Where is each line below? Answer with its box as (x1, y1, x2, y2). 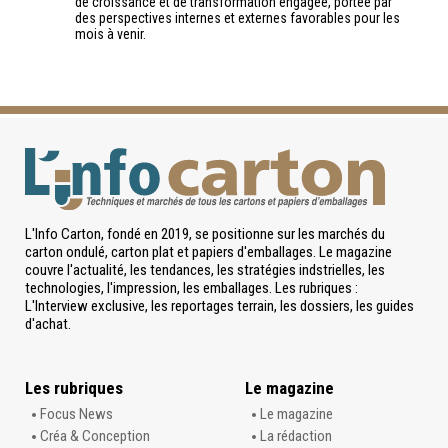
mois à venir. (75, 26, 146, 43)
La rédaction (259, 426, 332, 445)
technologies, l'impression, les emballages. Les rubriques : (25, 278, 358, 297)
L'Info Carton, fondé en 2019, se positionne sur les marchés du (25, 224, 385, 243)
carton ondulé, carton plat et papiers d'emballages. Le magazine (25, 242, 392, 261)
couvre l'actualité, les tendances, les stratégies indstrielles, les (25, 260, 385, 279)
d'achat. (25, 314, 71, 333)
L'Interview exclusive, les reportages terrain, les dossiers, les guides (25, 296, 414, 315)
